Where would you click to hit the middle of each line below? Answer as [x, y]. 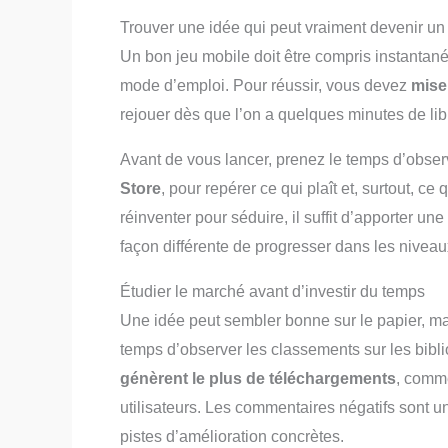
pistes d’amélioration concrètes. [232, 436]
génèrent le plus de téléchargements [258, 378]
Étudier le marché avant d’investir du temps [272, 291]
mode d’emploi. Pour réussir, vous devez [265, 85]
